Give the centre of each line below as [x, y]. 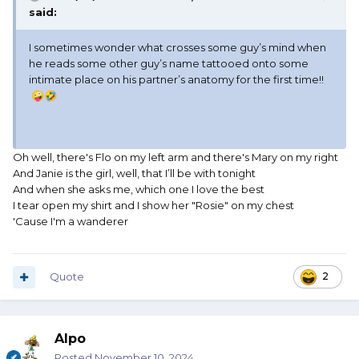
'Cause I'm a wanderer [71, 222]
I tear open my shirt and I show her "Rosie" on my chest [153, 206]
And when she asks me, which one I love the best [139, 190]
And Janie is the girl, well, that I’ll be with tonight [134, 173]
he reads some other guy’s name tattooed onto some [169, 64]
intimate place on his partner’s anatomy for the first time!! [176, 80]
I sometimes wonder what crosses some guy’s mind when [177, 48]
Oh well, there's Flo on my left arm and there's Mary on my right [175, 157]
